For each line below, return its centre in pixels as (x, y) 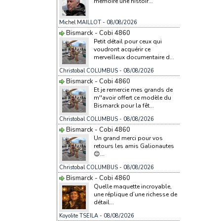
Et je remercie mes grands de (133, 90)
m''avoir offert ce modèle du (132, 97)
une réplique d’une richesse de (135, 194)
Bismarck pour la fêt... (124, 105)
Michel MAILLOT (80, 22)
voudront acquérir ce (122, 49)
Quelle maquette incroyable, (132, 186)
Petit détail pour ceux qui (128, 41)
